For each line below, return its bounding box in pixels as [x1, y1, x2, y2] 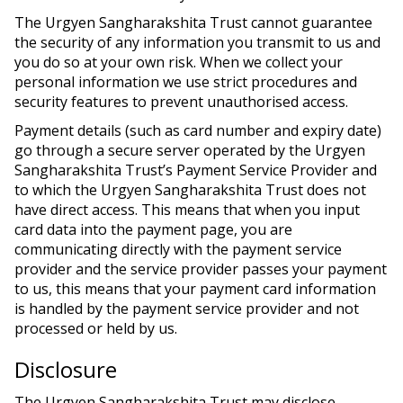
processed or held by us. [14, 318, 177, 338]
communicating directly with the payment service [14, 239, 342, 259]
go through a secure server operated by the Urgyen [14, 140, 365, 160]
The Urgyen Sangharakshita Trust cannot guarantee [14, 13, 372, 32]
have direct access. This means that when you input [14, 200, 360, 219]
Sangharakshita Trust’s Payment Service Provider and [14, 160, 377, 180]
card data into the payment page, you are [14, 219, 292, 239]
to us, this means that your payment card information [14, 279, 376, 299]
